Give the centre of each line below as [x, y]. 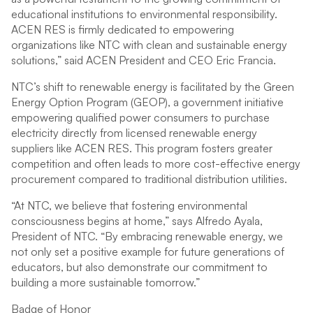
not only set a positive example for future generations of [148, 252]
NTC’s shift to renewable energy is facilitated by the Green [153, 87]
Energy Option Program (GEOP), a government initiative [147, 102]
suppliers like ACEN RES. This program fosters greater [142, 148]
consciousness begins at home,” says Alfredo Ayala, [137, 221]
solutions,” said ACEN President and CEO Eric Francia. [144, 60]
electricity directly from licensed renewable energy [134, 133]
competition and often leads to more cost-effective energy [156, 163]
